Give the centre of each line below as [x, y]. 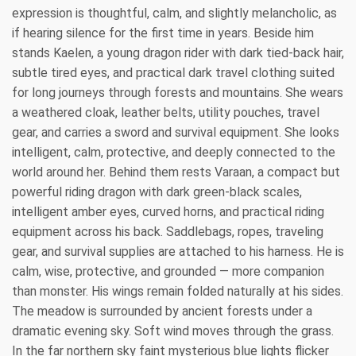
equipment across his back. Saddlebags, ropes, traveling [168, 231]
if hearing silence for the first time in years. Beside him [163, 33]
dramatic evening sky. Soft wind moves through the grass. [173, 331]
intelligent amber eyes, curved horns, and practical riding [168, 211]
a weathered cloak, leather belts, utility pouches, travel [166, 112]
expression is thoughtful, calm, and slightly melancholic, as [174, 13]
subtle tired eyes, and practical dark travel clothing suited [173, 72]
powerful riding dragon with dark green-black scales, [157, 192]
